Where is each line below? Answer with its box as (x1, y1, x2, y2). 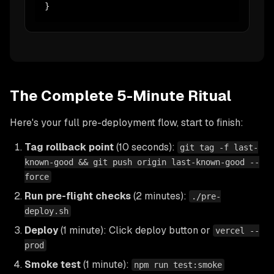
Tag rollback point (24, 140, 114, 154)
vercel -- (215, 225, 259, 235)
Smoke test (24, 257, 81, 271)
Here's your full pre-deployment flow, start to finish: (10, 116, 243, 129)
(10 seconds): (114, 140, 175, 154)
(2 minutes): (131, 189, 187, 202)
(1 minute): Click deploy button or (58, 223, 210, 237)
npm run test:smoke (134, 259, 222, 270)
